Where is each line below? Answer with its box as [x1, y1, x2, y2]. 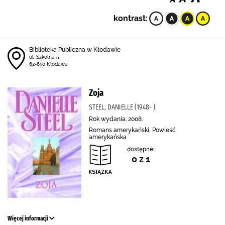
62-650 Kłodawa [29, 61, 68, 67]
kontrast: [114, 14, 148, 23]
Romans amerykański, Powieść [89, 127, 176, 134]
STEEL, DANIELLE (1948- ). [89, 102, 157, 111]
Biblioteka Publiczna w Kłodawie [29, 46, 121, 53]
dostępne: [127, 145, 155, 153]
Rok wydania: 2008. [89, 116, 143, 123]
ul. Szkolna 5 [29, 54, 59, 60]
